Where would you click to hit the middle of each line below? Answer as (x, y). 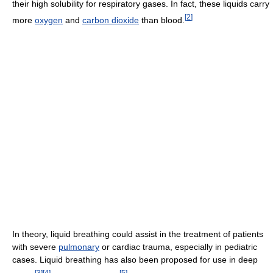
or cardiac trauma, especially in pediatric (178, 247)
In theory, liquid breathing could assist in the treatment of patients (138, 234)
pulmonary (79, 247)
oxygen (49, 20)
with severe (35, 247)
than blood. (162, 20)
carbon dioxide (111, 20)
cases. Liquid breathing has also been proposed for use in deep (135, 260)
